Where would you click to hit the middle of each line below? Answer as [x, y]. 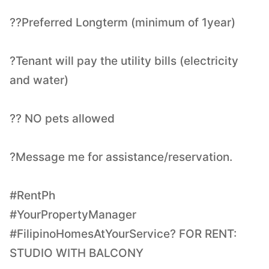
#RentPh [32, 195]
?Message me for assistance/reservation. [121, 157]
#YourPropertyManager [73, 214]
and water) [39, 80]
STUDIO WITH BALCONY [77, 253]
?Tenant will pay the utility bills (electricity [124, 61]
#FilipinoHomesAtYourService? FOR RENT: [123, 234]
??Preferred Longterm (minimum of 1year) [122, 22]
